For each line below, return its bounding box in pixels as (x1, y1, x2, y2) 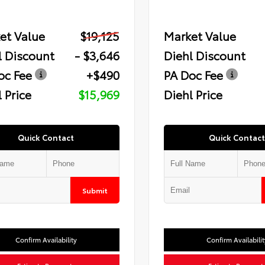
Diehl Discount (163, 47, 245, 64)
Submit (82, 185, 108, 196)
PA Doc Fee (163, 66, 223, 83)
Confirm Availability (15, 235, 77, 245)
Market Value (163, 27, 236, 44)
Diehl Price (163, 86, 222, 103)
